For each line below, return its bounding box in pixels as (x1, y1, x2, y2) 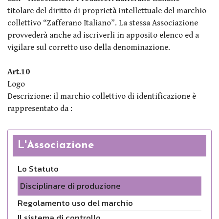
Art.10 (7, 66, 30, 77)
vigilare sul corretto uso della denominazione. (7, 42, 170, 52)
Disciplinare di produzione (20, 179, 121, 192)
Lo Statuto (18, 162, 59, 175)
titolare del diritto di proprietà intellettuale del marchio (7, 5, 206, 16)
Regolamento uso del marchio (18, 196, 133, 209)
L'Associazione (18, 139, 94, 151)
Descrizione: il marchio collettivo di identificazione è (7, 91, 196, 101)
